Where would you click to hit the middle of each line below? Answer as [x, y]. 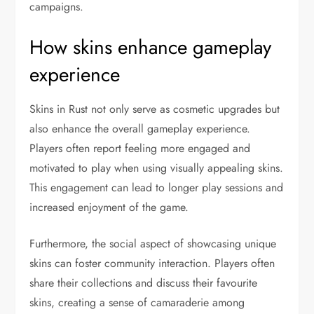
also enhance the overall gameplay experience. [140, 128]
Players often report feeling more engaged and [140, 148]
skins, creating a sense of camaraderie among [137, 302]
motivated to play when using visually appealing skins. [157, 168]
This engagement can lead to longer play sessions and [157, 187]
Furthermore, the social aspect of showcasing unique [153, 243]
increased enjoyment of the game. [109, 207]
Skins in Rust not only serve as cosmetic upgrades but [155, 109]
